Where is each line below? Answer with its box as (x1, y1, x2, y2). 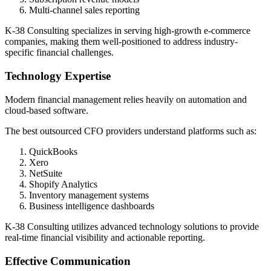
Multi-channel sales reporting (29, 5, 140, 16)
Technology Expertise (5, 70, 111, 83)
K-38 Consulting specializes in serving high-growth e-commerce (5, 25, 250, 36)
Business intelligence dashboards (29, 200, 154, 211)
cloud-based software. (5, 105, 88, 116)
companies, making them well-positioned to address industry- (5, 36, 238, 47)
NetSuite (29, 168, 62, 178)
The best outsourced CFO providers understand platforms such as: (5, 125, 256, 136)
